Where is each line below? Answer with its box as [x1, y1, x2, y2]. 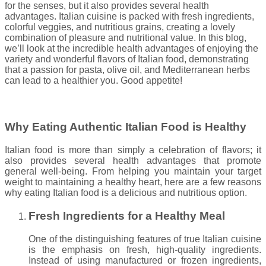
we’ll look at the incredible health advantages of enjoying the [5, 43, 258, 54]
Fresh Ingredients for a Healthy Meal [28, 209, 225, 222]
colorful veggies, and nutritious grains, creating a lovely [5, 22, 235, 33]
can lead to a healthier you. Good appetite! [5, 75, 182, 86]
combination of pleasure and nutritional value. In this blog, [5, 33, 246, 43]
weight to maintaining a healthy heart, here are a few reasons [5, 177, 261, 188]
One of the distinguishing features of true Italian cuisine [28, 233, 261, 244]
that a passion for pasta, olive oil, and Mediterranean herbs [5, 65, 250, 75]
